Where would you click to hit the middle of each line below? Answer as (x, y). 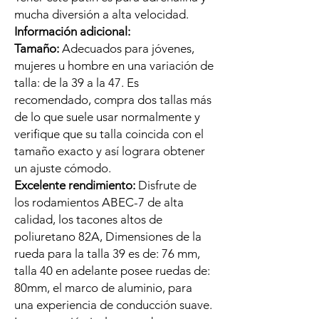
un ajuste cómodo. (63, 168)
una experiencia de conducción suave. (113, 305)
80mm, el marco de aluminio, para (103, 288)
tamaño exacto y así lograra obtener (110, 151)
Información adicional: (72, 31)
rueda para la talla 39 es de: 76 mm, (107, 253)
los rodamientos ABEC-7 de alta (99, 202)
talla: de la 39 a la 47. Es (77, 83)
